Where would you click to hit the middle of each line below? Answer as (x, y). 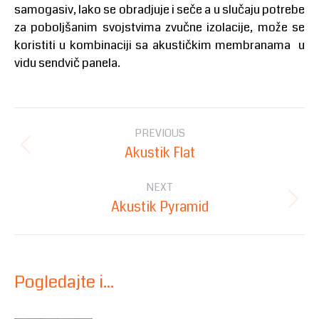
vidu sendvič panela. (67, 63)
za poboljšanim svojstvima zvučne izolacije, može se (159, 28)
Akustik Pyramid (159, 207)
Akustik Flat (159, 153)
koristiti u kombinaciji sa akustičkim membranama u (159, 46)
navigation (74, 154)
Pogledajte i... (64, 282)
